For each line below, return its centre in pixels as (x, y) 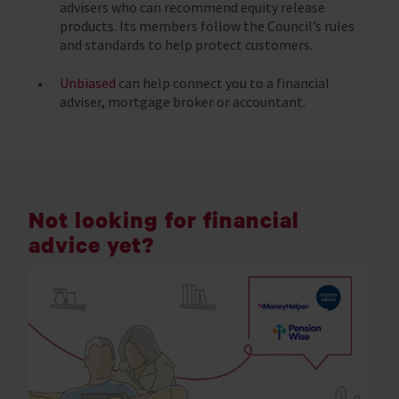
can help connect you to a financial (223, 82)
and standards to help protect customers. (186, 44)
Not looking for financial (164, 219)
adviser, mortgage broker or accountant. (183, 101)
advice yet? (91, 244)
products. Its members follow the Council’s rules (207, 25)
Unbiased (88, 82)
